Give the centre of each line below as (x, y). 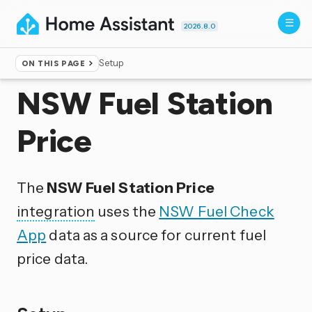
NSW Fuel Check (217, 211)
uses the (127, 211)
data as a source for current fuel (156, 234)
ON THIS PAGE (53, 64)
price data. (53, 258)
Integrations (80, 68)
